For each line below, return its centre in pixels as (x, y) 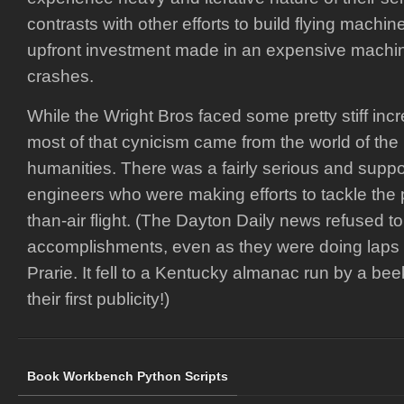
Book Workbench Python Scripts (128, 376)
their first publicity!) (98, 298)
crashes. (60, 76)
